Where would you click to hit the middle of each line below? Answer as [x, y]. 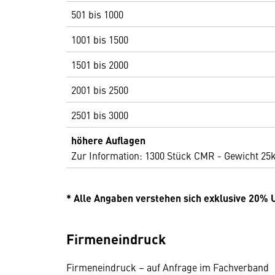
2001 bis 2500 [100, 90]
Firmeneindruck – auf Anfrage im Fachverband [168, 267]
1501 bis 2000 [100, 64]
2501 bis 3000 [100, 115]
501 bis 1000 [97, 14]
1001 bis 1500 [100, 39]
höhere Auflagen [108, 140]
